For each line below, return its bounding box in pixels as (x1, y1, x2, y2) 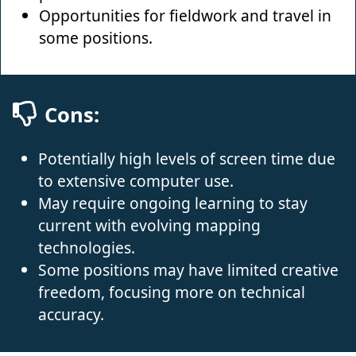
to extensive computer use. (38, 169, 234, 192)
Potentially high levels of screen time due (38, 147, 335, 169)
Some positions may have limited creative (38, 258, 339, 281)
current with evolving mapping (38, 214, 261, 236)
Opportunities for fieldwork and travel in (39, 4, 331, 26)
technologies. (38, 236, 135, 258)
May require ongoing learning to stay (38, 192, 308, 214)
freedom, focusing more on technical (38, 281, 305, 303)
